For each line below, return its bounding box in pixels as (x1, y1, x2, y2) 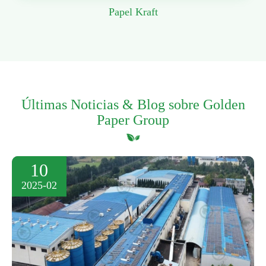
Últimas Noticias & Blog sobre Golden (21, 97, 245, 113)
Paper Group (97, 112, 169, 128)
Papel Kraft (108, 6, 158, 18)
